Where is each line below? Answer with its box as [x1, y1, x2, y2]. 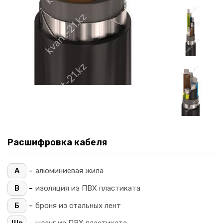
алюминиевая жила [35, 166, 104, 176]
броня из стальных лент [35, 201, 121, 211]
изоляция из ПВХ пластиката [35, 184, 140, 193]
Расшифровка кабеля [7, 137, 107, 148]
